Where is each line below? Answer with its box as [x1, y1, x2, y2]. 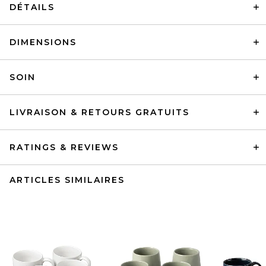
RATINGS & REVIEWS [9, 142, 119, 153]
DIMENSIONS [9, 37, 77, 47]
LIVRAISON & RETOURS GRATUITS [9, 107, 189, 118]
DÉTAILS [9, 2, 55, 12]
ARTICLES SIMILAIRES [9, 175, 125, 185]
